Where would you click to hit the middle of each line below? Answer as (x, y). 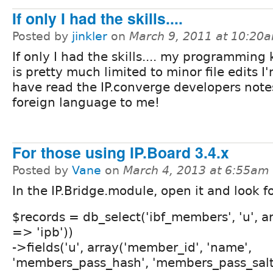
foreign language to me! (86, 102)
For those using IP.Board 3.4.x (121, 152)
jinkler (90, 36)
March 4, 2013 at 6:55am (196, 170)
